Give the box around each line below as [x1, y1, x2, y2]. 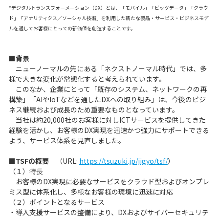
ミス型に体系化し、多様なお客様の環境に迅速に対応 [8, 187, 173, 197]
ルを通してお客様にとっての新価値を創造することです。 [8, 24, 135, 32]
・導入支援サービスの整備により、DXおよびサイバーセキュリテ [8, 207, 209, 217]
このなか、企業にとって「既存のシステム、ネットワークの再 [8, 84, 207, 94]
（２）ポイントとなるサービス [8, 197, 105, 207]
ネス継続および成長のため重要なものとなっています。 [8, 105, 179, 114]
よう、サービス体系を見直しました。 [8, 135, 125, 145]
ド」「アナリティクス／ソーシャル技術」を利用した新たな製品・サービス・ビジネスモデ [8, 14, 209, 22]
